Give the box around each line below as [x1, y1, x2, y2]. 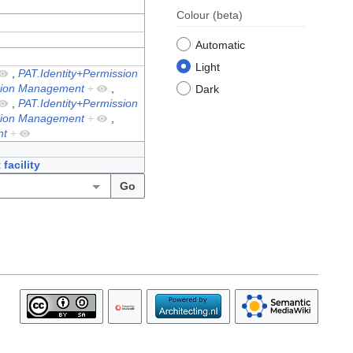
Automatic [195, 39, 245, 52]
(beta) [213, 9, 243, 22]
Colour [176, 9, 213, 22]
